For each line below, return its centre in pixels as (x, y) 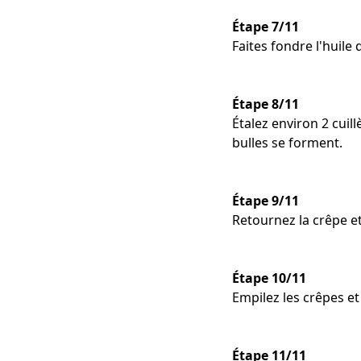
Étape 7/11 (266, 27)
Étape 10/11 (269, 278)
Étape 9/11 (266, 201)
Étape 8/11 (266, 104)
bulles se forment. (287, 143)
